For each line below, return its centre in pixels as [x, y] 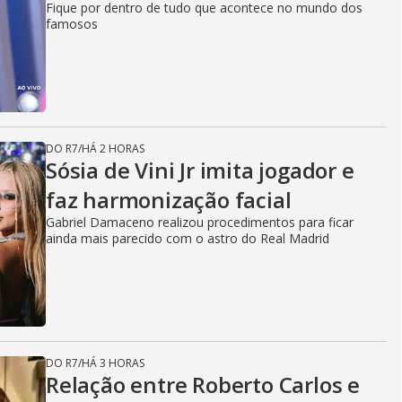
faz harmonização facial [169, 200]
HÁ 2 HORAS [113, 149]
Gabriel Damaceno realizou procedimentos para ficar [200, 222]
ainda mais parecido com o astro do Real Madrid [188, 238]
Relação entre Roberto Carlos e [203, 385]
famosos [72, 24]
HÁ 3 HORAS [113, 363]
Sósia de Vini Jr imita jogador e [200, 170]
